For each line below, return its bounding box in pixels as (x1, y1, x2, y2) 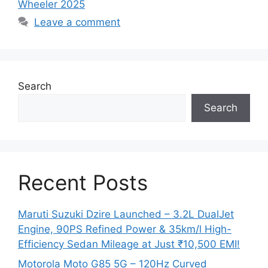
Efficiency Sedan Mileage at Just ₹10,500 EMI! (18, 237, 240, 250)
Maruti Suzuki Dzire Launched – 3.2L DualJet (18, 208, 234, 220)
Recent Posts (18, 169, 148, 195)
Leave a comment (34, 16, 121, 28)
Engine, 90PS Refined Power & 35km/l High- (18, 223, 232, 235)
